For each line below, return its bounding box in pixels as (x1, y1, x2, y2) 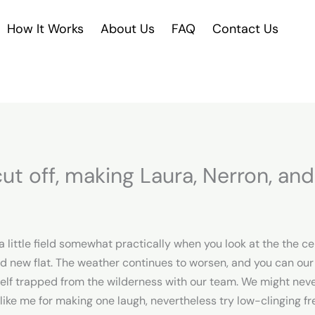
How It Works (7, 20, 84, 38)
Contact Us (212, 20, 279, 38)
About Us (101, 20, 155, 38)
